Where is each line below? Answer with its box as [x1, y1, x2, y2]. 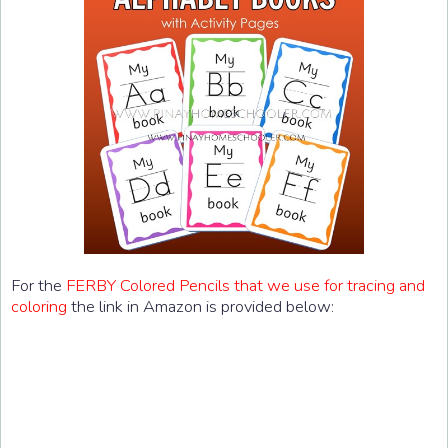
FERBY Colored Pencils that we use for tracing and [66, 273, 425, 297]
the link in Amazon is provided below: [67, 294, 334, 318]
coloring [11, 294, 67, 318]
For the [11, 273, 66, 297]
